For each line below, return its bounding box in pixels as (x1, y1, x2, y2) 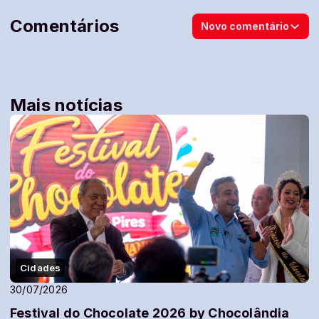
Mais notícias (10, 95, 122, 116)
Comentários (10, 16, 120, 37)
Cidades (20, 262, 61, 274)
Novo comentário (201, 20, 289, 33)
